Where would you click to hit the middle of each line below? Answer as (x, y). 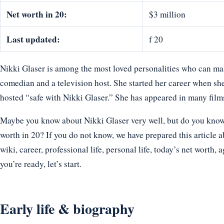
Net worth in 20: (37, 14)
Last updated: (33, 39)
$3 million (167, 14)
